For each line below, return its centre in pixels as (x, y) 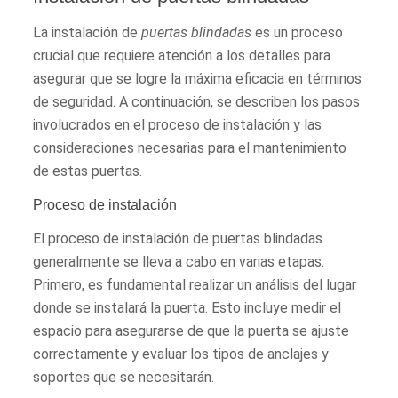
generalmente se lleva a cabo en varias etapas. (179, 261)
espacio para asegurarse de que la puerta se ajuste (191, 330)
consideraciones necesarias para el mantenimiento (190, 147)
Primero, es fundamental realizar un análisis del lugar (195, 284)
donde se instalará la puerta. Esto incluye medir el (187, 307)
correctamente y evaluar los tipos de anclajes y (181, 354)
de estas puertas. (88, 171)
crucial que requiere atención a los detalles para (182, 55)
